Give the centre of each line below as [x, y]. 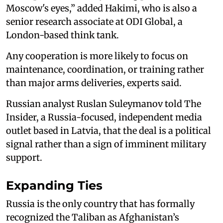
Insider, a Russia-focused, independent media [104, 117]
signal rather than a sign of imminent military [106, 144]
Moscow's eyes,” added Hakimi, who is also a [102, 8]
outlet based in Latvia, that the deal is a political [109, 130]
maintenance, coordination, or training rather [105, 69]
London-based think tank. [62, 35]
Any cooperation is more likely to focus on [97, 56]
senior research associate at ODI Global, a [94, 21]
